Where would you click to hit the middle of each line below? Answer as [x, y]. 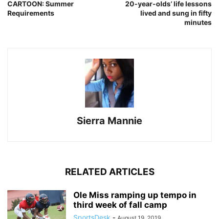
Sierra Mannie [109, 121]
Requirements [31, 13]
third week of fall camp [120, 205]
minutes [198, 22]
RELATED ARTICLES [109, 172]
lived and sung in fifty [176, 13]
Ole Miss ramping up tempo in [135, 195]
